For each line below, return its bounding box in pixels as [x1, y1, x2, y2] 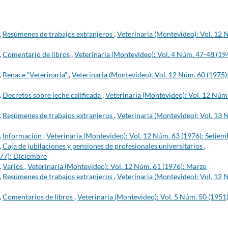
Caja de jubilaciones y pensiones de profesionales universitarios [3, 141, 204, 151]
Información [3, 131, 43, 140]
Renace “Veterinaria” [3, 70, 69, 79]
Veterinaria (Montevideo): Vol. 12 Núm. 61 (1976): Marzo [27, 162, 207, 171]
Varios [3, 162, 24, 171]
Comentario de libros [3, 50, 71, 59]
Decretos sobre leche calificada [3, 91, 102, 100]
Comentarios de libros [3, 192, 74, 202]
